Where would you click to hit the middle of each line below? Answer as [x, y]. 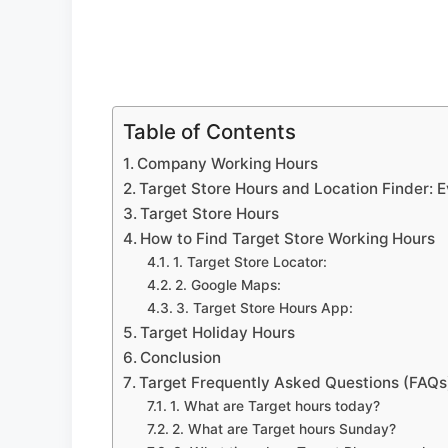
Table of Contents [209, 131]
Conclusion [181, 357]
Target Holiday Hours [218, 332]
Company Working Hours [228, 163]
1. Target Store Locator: [249, 261]
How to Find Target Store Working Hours [288, 238]
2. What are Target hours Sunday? [283, 428]
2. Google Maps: [227, 284]
